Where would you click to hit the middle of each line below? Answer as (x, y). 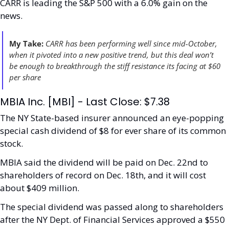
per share (25, 77)
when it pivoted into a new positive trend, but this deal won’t (111, 55)
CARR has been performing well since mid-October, (131, 43)
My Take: (26, 43)
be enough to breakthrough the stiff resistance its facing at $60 (115, 66)
